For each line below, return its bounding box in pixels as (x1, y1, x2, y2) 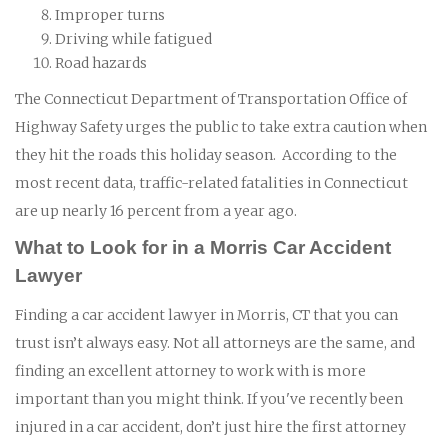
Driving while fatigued (55, 29, 212, 48)
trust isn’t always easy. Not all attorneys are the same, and (15, 333, 415, 352)
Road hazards (55, 53, 147, 72)
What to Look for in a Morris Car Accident (15, 236, 391, 258)
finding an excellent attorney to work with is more (15, 361, 366, 380)
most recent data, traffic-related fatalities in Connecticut (15, 173, 408, 192)
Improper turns (55, 5, 165, 24)
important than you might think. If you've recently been (15, 389, 403, 408)
